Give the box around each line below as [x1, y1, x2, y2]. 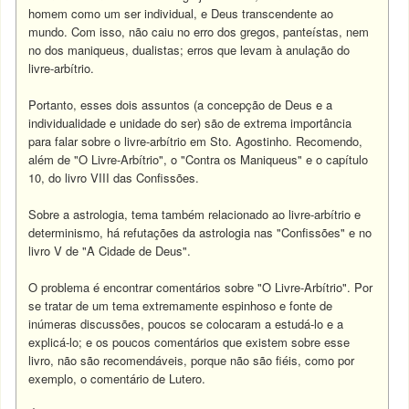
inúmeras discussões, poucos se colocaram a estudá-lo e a [28, 315, 344, 332]
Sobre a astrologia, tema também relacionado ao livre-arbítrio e [28, 205, 362, 223]
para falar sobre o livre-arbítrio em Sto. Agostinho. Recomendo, [28, 132, 363, 150]
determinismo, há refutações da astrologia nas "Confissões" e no [28, 224, 372, 241]
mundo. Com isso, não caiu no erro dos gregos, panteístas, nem [28, 23, 370, 40]
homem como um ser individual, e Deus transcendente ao [28, 5, 334, 22]
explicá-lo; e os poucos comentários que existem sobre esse [28, 333, 351, 351]
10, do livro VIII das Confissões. [28, 169, 200, 186]
